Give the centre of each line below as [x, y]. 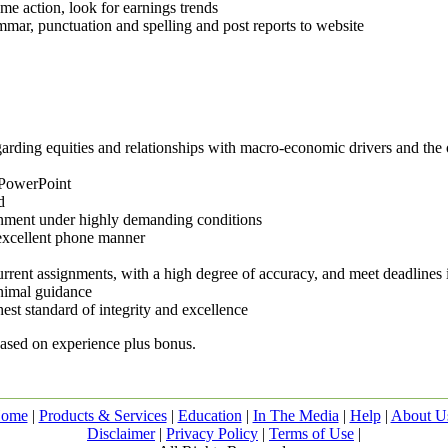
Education [209, 415]
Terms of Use [311, 433]
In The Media [295, 415]
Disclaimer [121, 433]
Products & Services [102, 415]
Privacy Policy [212, 433]
